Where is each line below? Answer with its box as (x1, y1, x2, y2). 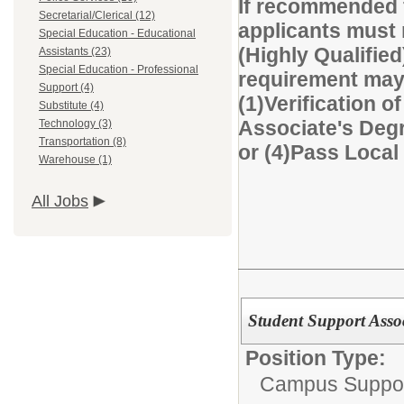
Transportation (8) (39, 135, 126, 148)
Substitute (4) (39, 99, 104, 112)
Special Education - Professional (39, 63, 198, 76)
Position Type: (245, 345, 386, 370)
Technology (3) (39, 117, 112, 130)
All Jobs (32, 192, 88, 210)
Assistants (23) (39, 45, 111, 58)
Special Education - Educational (39, 27, 196, 40)
